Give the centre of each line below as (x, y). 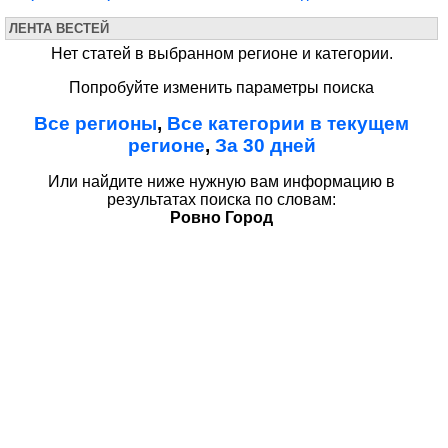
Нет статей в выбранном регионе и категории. (221, 53)
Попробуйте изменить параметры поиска (221, 87)
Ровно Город (221, 217)
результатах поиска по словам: (221, 199)
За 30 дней (265, 145)
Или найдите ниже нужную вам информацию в (221, 181)
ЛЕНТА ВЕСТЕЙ (59, 28)
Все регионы (95, 123)
